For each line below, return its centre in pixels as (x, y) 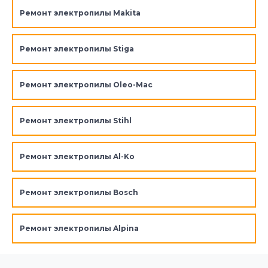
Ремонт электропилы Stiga (77, 49)
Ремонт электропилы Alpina (79, 229)
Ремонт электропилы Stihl (75, 121)
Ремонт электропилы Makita (80, 13)
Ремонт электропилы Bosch (79, 193)
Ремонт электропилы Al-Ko (77, 157)
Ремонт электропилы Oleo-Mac (86, 85)
